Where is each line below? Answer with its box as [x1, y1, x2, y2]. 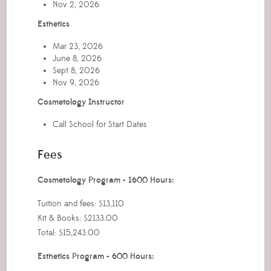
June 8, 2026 [52, 53, 102, 64]
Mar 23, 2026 [52, 41, 103, 52]
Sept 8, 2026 [52, 65, 100, 76]
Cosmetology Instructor [37, 96, 125, 108]
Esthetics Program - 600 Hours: [37, 250, 154, 262]
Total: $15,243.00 [37, 227, 100, 238]
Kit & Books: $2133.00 [37, 212, 118, 224]
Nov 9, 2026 [52, 77, 99, 88]
